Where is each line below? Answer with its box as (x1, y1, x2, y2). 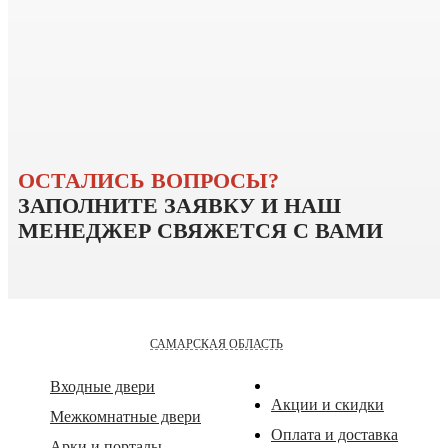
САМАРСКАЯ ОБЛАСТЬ (150, 336, 283, 351)
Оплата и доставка (271, 425, 398, 443)
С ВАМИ (293, 218, 383, 243)
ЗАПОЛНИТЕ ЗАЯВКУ (18, 193, 261, 218)
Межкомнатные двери (50, 407, 201, 425)
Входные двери (50, 377, 155, 395)
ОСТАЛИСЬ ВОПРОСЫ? (18, 168, 279, 193)
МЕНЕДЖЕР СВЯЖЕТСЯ (18, 218, 293, 243)
